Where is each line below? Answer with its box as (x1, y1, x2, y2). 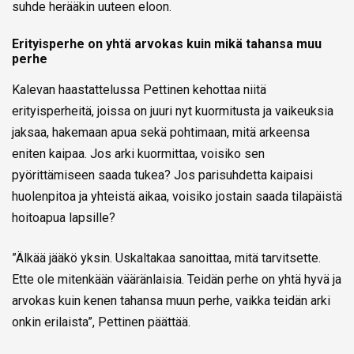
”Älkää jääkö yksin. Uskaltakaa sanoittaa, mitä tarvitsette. (12, 250, 321, 266)
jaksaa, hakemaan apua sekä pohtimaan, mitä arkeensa (12, 125, 310, 141)
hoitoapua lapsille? (12, 210, 115, 226)
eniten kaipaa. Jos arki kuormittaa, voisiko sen (12, 146, 265, 162)
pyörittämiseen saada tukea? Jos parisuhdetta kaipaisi (12, 168, 313, 183)
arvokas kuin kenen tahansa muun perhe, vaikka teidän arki (12, 293, 330, 309)
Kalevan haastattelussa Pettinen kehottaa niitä (12, 82, 266, 98)
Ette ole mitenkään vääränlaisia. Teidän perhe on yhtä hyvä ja (12, 272, 341, 288)
